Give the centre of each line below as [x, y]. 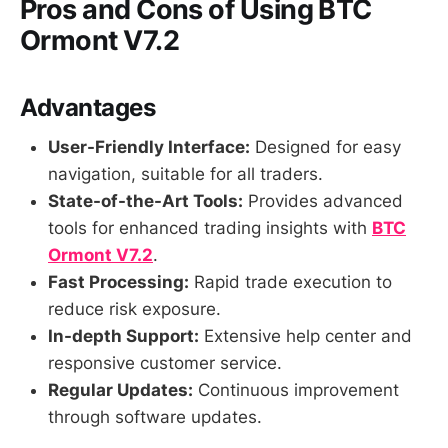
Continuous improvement [296, 390]
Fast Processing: [118, 282]
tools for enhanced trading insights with [210, 228]
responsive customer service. [165, 363]
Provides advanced [323, 201]
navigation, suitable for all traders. [185, 174]
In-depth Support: [123, 336]
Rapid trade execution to [290, 282]
